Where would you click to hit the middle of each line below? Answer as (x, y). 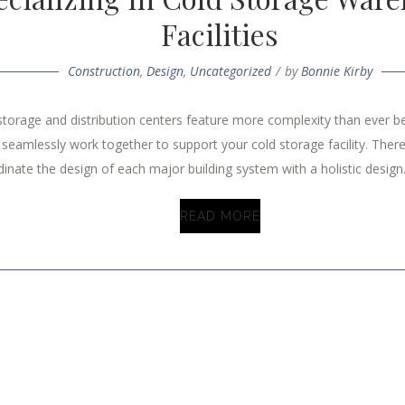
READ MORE (220, 217)
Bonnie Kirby (336, 71)
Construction (104, 71)
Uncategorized (230, 71)
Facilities (220, 34)
